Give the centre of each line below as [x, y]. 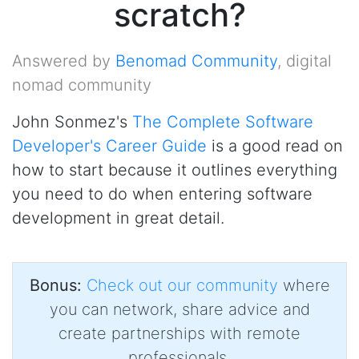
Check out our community [182, 285]
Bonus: [55, 285]
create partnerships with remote [179, 333]
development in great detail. [118, 218]
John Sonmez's [72, 122]
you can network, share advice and [179, 309]
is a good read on [275, 146]
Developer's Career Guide [109, 146]
